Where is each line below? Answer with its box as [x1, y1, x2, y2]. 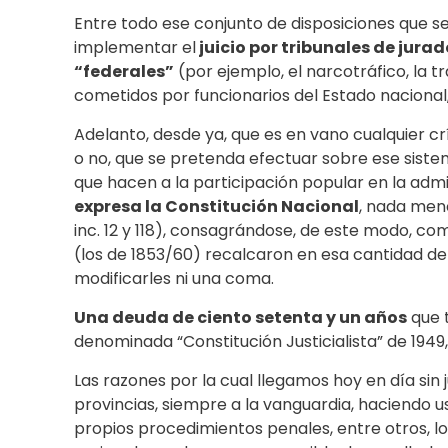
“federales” [74, 60, 174, 84]
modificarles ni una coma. [74, 267, 274, 291]
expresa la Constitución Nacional [74, 195, 359, 219]
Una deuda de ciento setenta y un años [74, 306, 407, 330]
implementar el [74, 36, 196, 60]
